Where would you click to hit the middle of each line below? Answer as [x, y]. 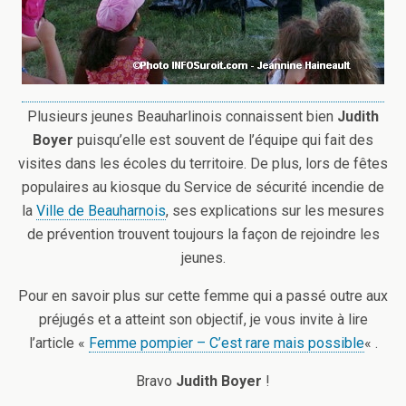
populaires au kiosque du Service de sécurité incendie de [203, 187]
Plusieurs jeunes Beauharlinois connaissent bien [182, 116]
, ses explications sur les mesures [275, 210]
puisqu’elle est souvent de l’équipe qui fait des [223, 140]
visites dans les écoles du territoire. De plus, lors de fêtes [203, 163]
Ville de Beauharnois [101, 210]
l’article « [58, 343]
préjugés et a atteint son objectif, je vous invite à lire [203, 319]
